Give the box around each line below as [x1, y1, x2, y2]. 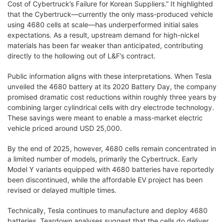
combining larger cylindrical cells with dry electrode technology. [7, 103, 214, 111]
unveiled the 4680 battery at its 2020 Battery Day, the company [7, 82, 217, 91]
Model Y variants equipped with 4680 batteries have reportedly [7, 165, 214, 173]
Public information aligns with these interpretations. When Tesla [7, 71, 212, 80]
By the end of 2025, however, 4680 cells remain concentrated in [7, 144, 216, 153]
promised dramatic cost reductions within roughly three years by [7, 92, 217, 101]
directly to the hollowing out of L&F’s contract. [7, 51, 156, 60]
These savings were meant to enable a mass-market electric [7, 113, 203, 122]
